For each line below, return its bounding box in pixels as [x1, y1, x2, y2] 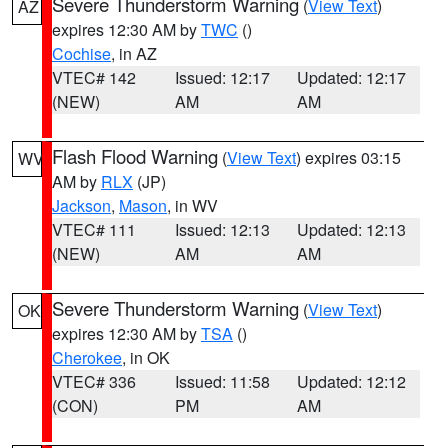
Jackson [52, 194, 111, 217]
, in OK [122, 346, 170, 369]
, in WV [167, 194, 218, 217]
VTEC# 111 [52, 218, 136, 241]
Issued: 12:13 [174, 218, 270, 241]
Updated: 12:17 [297, 66, 407, 89]
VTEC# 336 [52, 370, 136, 393]
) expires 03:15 [296, 146, 401, 169]
